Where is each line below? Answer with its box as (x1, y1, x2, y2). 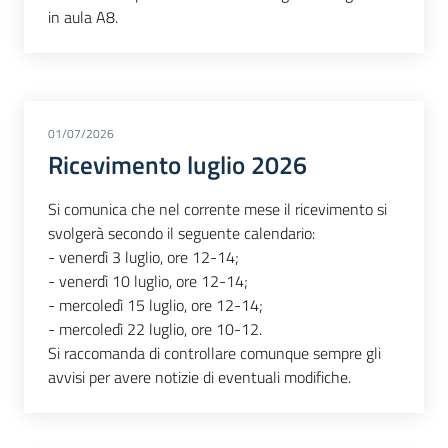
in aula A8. (48, 5, 118, 30)
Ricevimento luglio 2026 (48, 146, 307, 185)
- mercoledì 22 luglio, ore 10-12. (48, 316, 262, 341)
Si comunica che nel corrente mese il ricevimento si (48, 196, 387, 221)
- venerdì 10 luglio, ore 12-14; (48, 268, 248, 293)
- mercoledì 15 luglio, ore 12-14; (48, 292, 263, 317)
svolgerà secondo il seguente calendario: (48, 220, 315, 245)
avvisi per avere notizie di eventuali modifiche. (48, 364, 351, 389)
